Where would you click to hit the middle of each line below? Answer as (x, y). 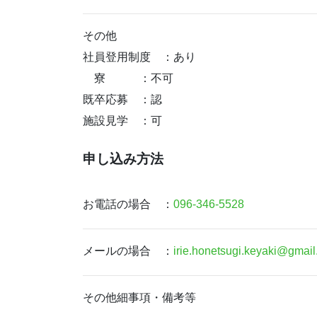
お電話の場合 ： (128, 204)
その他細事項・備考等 (139, 298)
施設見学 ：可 (122, 121)
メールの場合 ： (128, 250)
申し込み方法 (123, 158)
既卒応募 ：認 (122, 100)
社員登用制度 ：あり (139, 57)
